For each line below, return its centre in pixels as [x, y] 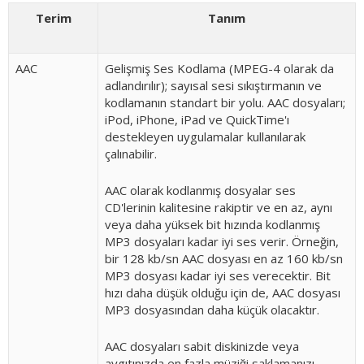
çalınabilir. [131, 154]
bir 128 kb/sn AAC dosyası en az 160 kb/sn [224, 258]
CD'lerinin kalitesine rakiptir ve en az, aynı [219, 207]
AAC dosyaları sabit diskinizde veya [202, 346]
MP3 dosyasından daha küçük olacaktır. [212, 310]
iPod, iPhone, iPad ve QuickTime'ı [197, 119]
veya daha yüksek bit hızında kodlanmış [212, 224]
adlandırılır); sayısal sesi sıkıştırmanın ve [213, 85]
